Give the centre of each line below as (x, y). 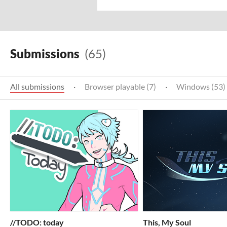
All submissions (37, 86)
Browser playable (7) (120, 86)
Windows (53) (201, 86)
